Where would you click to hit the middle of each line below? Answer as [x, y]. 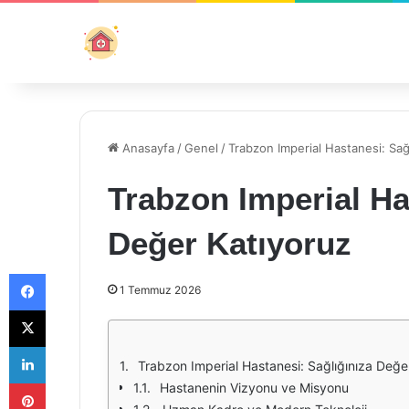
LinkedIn [68, 346]
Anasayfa [147, 148]
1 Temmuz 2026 [160, 290]
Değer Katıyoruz [230, 243]
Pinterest [71, 383]
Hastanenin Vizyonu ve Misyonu [254, 388]
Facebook [73, 273]
